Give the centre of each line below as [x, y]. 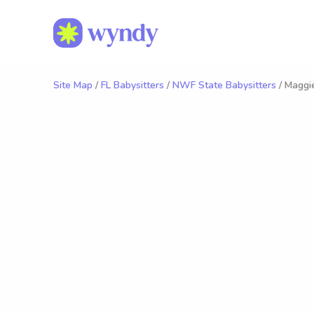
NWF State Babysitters [224, 85]
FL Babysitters [132, 85]
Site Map [73, 85]
